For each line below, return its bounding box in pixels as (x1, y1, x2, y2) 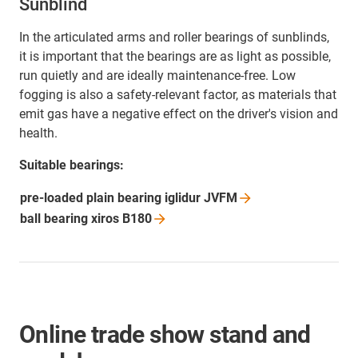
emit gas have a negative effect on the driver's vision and (19, 106, 338, 122)
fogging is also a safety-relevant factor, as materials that (19, 87, 336, 103)
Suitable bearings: (19, 157, 124, 173)
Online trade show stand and (19, 320, 311, 349)
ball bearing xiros (20, 211, 122, 227)
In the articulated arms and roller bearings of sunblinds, (19, 30, 329, 46)
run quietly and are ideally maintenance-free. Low (19, 68, 296, 84)
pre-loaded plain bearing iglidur (20, 190, 204, 206)
